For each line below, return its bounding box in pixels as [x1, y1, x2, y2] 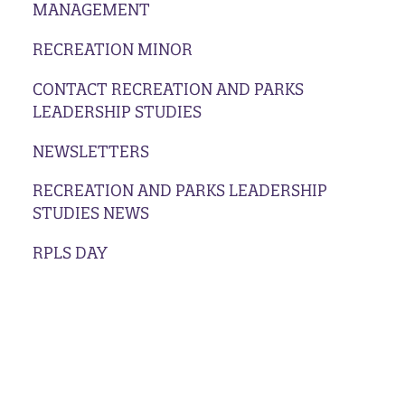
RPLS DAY [32, 243, 108, 263]
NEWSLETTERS [32, 141, 149, 161]
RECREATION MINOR [32, 40, 193, 60]
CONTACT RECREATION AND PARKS [32, 79, 304, 99]
